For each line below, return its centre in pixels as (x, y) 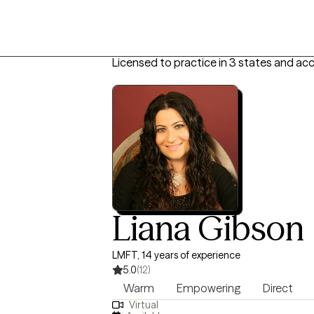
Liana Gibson (208, 228)
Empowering (209, 288)
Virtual (143, 305)
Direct (278, 288)
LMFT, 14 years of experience (176, 255)
